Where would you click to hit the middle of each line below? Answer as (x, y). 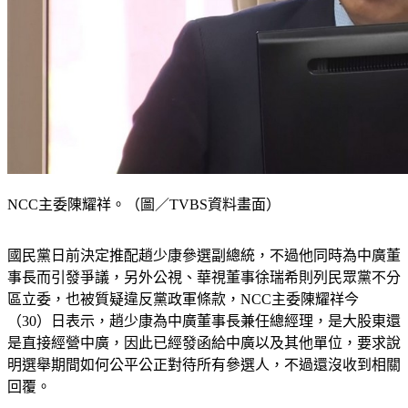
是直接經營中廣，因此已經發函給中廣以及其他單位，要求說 (204, 343)
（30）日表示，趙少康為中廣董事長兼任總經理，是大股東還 (204, 321)
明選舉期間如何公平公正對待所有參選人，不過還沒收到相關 (204, 365)
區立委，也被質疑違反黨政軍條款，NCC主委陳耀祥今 (183, 300)
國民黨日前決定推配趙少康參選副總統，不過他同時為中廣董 (204, 256)
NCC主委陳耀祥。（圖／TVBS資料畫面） (144, 205)
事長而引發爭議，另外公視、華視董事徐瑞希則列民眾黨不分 (204, 278)
